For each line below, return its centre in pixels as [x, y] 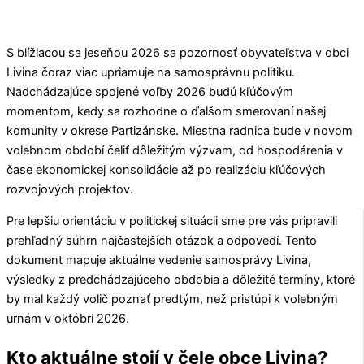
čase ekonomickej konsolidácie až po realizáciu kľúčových [166, 170]
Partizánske [143, 131]
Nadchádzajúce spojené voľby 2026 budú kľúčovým [150, 92]
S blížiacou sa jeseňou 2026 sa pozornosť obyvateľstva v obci [178, 53]
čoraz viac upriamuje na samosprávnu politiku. [167, 73]
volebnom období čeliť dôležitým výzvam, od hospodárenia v [175, 151]
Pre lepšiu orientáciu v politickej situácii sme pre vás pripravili [172, 221]
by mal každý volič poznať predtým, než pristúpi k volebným [172, 299]
